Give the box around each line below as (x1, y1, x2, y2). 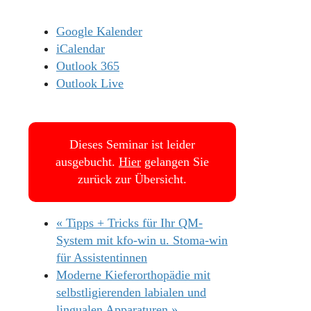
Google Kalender (56, 24, 142, 38)
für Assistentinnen (56, 250, 147, 264)
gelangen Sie (140, 154, 209, 169)
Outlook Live (56, 76, 124, 90)
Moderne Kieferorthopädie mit (56, 267, 210, 282)
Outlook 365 (56, 58, 119, 73)
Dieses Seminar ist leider (69, 137, 195, 151)
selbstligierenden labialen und (56, 285, 206, 299)
